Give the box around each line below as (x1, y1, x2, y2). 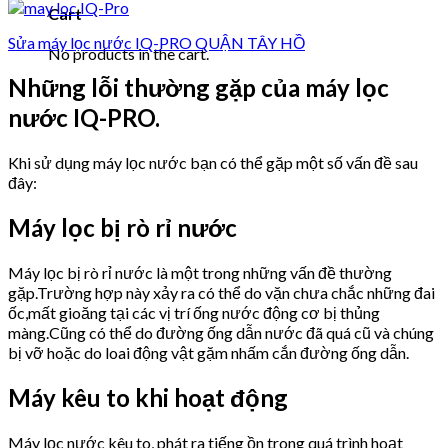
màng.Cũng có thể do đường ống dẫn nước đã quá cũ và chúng (8, 322, 434, 342)
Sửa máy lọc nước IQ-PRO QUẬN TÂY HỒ (8, 33, 305, 53)
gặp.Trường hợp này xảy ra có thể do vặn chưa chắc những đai (8, 282, 435, 302)
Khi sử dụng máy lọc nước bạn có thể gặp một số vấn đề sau (8, 153, 418, 173)
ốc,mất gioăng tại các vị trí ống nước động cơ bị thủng (8, 302, 380, 322)
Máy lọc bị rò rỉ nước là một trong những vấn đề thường (8, 262, 392, 282)
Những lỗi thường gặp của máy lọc (8, 73, 389, 103)
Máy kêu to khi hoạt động (8, 382, 288, 412)
